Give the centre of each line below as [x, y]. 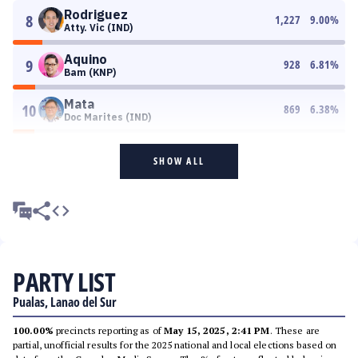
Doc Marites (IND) [107, 117]
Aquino [86, 59]
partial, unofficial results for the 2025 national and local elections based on [175, 345]
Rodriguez [96, 14]
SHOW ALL [179, 161]
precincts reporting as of [109, 330]
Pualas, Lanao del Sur [65, 302]
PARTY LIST [64, 282]
